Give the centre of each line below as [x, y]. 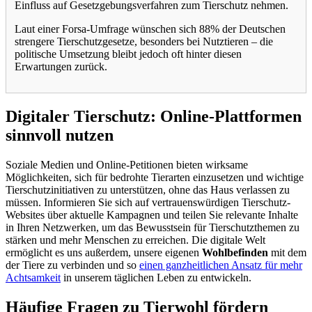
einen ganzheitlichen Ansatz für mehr [221, 265]
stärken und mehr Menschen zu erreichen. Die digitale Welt [135, 240]
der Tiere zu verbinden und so [72, 265]
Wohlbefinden [235, 253]
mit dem [287, 253]
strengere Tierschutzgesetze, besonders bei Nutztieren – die [144, 42]
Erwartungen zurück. [61, 67]
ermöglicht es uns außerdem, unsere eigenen [104, 253]
